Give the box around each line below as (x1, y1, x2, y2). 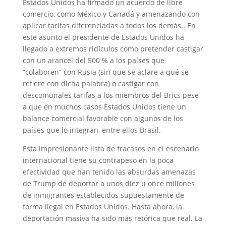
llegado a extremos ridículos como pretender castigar (22, 44, 203, 53)
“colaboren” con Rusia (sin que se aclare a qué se (22, 67, 189, 77)
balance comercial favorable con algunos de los (22, 114, 183, 123)
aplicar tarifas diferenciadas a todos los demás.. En (22, 21, 196, 30)
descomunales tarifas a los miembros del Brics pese (22, 90, 199, 100)
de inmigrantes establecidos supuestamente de (22, 190, 184, 200)
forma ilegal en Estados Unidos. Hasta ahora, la (22, 202, 182, 211)
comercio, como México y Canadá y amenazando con (22, 9, 200, 19)
